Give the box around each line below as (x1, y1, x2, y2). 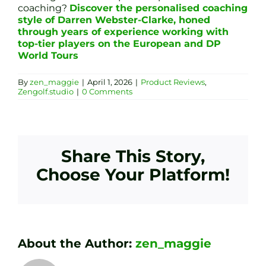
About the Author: (18, 236, 135, 251)
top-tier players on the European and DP (18, 37, 221, 49)
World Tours (18, 49, 78, 61)
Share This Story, (61, 145, 205, 166)
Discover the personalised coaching (69, 2, 248, 14)
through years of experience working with (18, 26, 229, 37)
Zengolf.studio (18, 86, 74, 96)
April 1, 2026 (87, 77, 132, 87)
